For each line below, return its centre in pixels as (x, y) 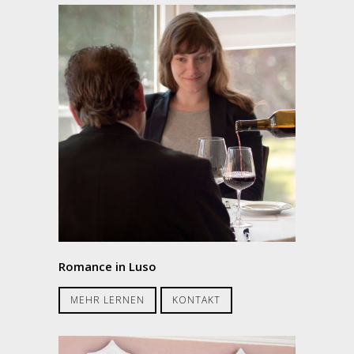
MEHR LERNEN (107, 299)
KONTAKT (196, 299)
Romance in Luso (107, 266)
